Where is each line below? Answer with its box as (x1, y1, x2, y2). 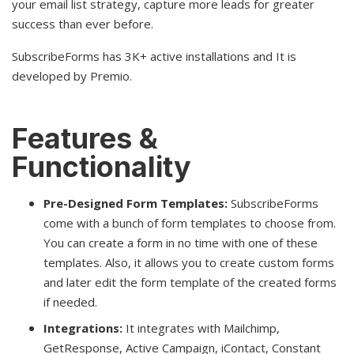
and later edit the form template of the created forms (43, 273, 337, 290)
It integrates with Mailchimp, (122, 319, 280, 336)
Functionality (12, 149, 191, 184)
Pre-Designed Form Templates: (43, 194, 228, 211)
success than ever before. (12, 15, 153, 32)
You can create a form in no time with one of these (43, 234, 318, 250)
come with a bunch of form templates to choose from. (43, 214, 336, 231)
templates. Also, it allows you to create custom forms (43, 254, 334, 270)
